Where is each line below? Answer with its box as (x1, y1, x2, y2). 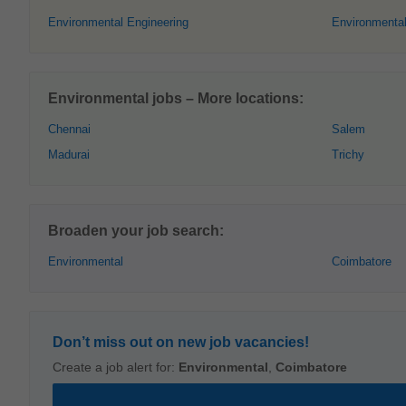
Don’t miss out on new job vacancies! (53, 334, 309, 350)
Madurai (48, 148, 90, 161)
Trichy (332, 148, 364, 161)
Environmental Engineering (48, 15, 188, 29)
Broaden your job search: (48, 223, 224, 238)
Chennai (48, 122, 91, 136)
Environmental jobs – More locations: (48, 91, 304, 106)
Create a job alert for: (53, 360, 179, 374)
